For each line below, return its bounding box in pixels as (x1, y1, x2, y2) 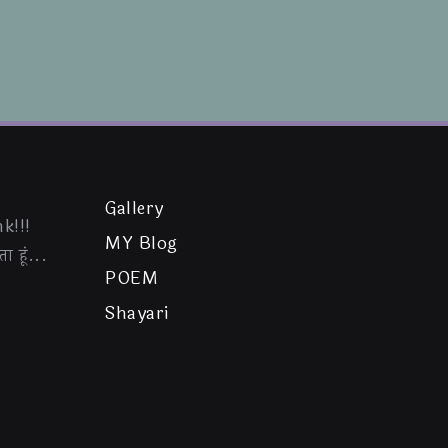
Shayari (105, 300, 169, 327)
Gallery (105, 195, 164, 222)
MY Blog (105, 230, 178, 257)
